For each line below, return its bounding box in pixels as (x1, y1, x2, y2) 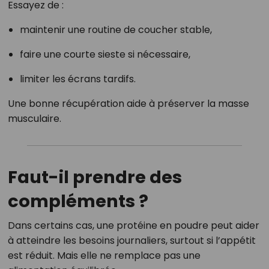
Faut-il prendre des (7, 165, 182, 190)
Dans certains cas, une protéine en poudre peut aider (7, 219, 259, 233)
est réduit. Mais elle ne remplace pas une (7, 249, 201, 263)
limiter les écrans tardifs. (19, 72, 136, 86)
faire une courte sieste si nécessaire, (19, 47, 190, 62)
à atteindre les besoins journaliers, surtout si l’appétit (7, 234, 256, 248)
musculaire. (7, 112, 61, 126)
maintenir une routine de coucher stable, (19, 23, 212, 37)
